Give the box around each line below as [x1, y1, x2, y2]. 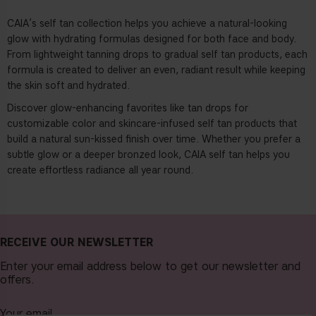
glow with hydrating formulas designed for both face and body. [7, 33, 296, 46]
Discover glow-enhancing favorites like [7, 102, 188, 115]
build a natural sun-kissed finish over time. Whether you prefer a [7, 133, 300, 146]
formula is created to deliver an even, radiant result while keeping [7, 64, 305, 77]
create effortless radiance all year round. [7, 164, 193, 177]
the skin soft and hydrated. [7, 80, 130, 92]
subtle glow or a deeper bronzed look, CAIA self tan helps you [7, 149, 290, 162]
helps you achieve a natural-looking [122, 18, 287, 30]
